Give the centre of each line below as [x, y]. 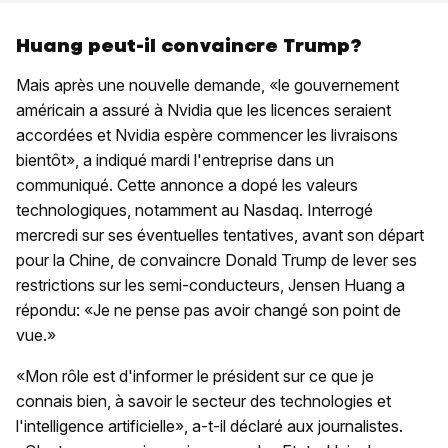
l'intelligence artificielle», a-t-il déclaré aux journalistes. [209, 426]
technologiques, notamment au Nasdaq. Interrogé [194, 210]
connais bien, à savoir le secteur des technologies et [203, 401]
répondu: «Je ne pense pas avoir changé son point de [208, 310]
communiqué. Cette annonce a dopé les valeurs [187, 185]
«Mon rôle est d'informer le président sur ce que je [195, 376]
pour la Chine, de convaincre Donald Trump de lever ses [216, 260]
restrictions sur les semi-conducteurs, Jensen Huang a [210, 285]
